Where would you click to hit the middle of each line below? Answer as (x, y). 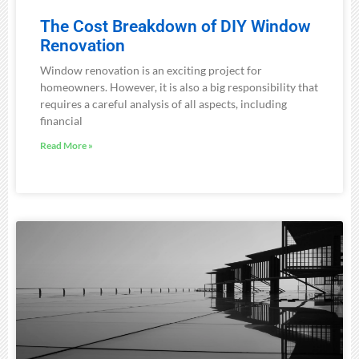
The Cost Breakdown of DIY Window (175, 26)
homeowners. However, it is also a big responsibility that (179, 87)
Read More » (67, 145)
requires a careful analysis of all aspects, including (163, 103)
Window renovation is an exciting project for (151, 70)
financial (61, 120)
